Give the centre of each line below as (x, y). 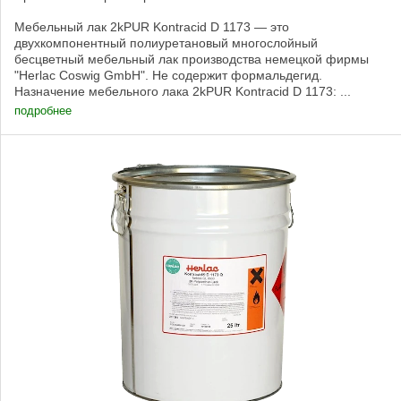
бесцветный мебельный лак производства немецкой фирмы (192, 60)
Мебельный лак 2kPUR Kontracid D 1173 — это (152, 27)
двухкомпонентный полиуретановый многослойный (166, 43)
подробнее (43, 111)
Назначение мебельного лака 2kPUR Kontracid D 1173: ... (183, 92)
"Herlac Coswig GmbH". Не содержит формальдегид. (168, 76)
